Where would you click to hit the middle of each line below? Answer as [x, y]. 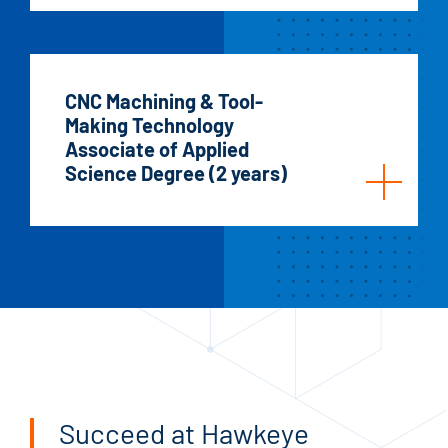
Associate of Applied [157, 148]
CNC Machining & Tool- [164, 100]
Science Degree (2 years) [176, 172]
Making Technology [149, 124]
